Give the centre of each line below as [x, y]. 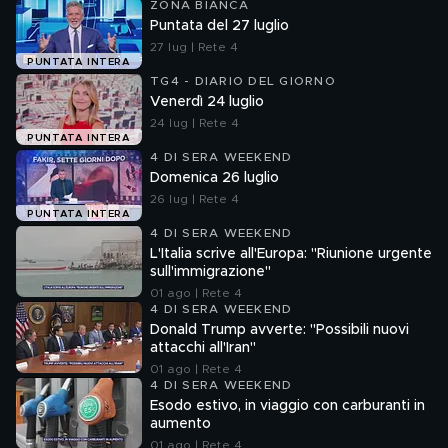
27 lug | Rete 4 [194, 47]
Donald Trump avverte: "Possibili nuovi [279, 330]
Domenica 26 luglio [214, 178]
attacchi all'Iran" [203, 348]
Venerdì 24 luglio [207, 102]
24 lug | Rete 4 [194, 123]
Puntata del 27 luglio [219, 26]
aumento [180, 424]
